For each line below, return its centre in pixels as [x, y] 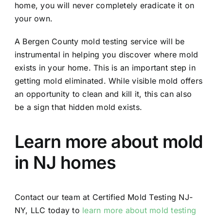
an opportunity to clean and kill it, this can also [103, 94]
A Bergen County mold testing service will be [100, 42]
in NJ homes [65, 163]
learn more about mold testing [139, 210]
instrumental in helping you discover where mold [107, 55]
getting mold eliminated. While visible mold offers [109, 81]
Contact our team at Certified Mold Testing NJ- [104, 197]
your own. [34, 19]
